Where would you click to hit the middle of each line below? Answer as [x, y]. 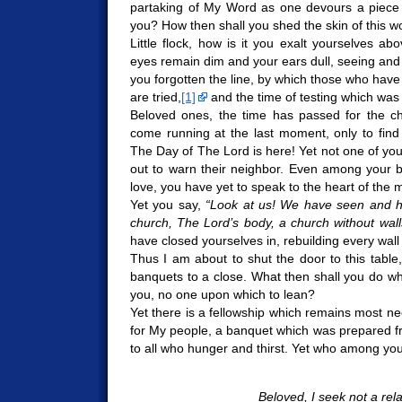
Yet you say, [168, 204]
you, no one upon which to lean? [223, 294]
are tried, [156, 96]
